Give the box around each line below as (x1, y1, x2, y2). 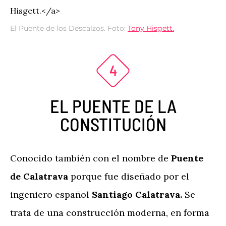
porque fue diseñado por (71, 171, 179, 182)
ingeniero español (10, 189, 92, 200)
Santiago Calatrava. (92, 189, 182, 200)
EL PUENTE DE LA (49, 95, 177, 117)
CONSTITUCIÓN (60, 113, 166, 135)
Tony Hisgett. (128, 24, 174, 33)
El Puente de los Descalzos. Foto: (10, 24, 128, 33)
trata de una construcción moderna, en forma (10, 207, 209, 218)
